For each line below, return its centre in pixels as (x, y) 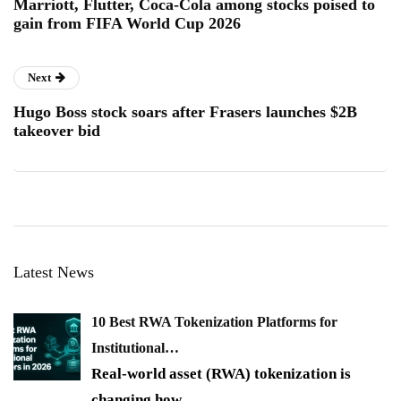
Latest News (54, 273)
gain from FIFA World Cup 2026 (127, 24)
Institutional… (135, 348)
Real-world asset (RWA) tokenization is (221, 374)
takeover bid (57, 131)
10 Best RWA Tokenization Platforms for (214, 322)
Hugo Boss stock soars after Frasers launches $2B (185, 112)
